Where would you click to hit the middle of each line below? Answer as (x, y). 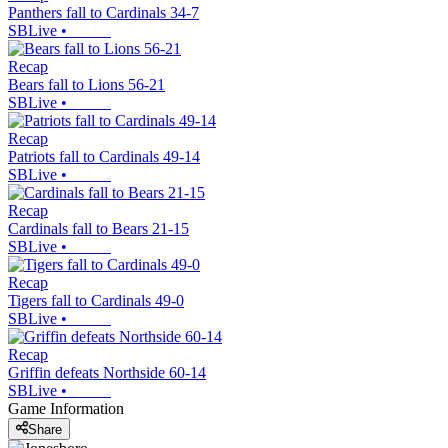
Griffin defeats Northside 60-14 (107, 373)
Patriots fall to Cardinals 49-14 (104, 157)
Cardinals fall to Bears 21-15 (98, 229)
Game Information (66, 409)
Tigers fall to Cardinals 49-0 (96, 301)
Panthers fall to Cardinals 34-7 (103, 13)
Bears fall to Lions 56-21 (86, 85)
